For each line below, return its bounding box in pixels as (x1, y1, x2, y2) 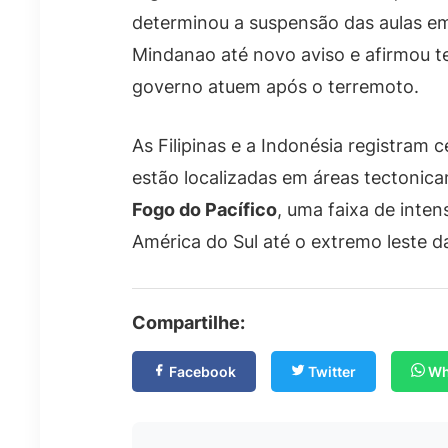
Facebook (166, 362, 236, 380)
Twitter (305, 362, 356, 380)
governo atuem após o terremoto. (132, 75, 419, 97)
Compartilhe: (132, 311, 245, 333)
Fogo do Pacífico (132, 198, 277, 220)
